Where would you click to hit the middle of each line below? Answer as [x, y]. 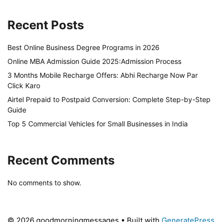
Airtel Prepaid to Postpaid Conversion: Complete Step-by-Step [109, 99]
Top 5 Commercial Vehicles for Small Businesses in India [98, 123]
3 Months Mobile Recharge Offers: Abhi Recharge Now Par [103, 75]
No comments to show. [44, 182]
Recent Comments [61, 160]
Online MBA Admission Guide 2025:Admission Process [94, 61]
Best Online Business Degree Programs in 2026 [83, 47]
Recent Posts [46, 25]
